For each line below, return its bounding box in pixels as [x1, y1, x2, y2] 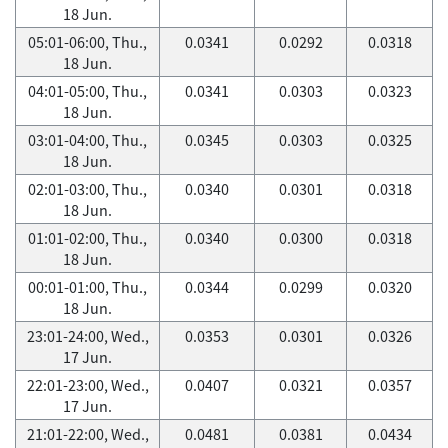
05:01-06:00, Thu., [28, 31, 147, 53]
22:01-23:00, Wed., [26, 374, 149, 396]
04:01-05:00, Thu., [28, 80, 147, 102]
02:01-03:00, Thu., [28, 178, 147, 200]
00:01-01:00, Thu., [28, 276, 147, 298]
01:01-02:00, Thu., [28, 227, 147, 249]
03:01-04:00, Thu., [28, 129, 147, 151]
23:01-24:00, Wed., [26, 325, 149, 347]
